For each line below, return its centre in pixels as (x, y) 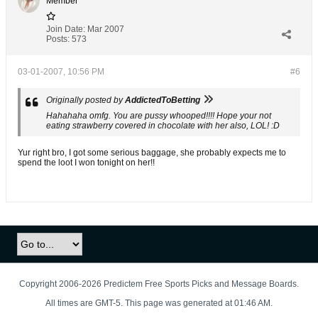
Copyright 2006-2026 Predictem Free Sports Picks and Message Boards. (159, 284)
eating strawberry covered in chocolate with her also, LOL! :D (163, 126)
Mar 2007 (106, 29)
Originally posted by (86, 100)
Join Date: (66, 29)
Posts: (58, 39)
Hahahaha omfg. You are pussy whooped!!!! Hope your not (159, 116)
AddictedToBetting (163, 100)
